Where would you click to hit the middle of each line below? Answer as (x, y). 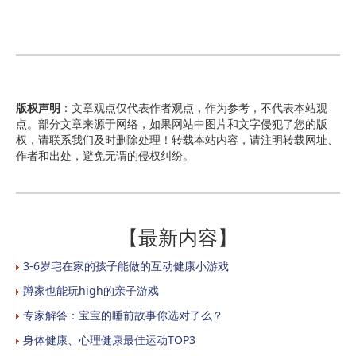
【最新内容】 (178, 237)
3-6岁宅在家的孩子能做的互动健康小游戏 (126, 266)
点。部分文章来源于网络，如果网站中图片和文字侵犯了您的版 (172, 124)
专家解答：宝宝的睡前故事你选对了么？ (123, 315)
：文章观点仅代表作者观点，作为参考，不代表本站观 (194, 108)
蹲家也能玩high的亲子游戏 (91, 290)
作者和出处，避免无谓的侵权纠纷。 (105, 155)
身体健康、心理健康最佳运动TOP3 (109, 340)
